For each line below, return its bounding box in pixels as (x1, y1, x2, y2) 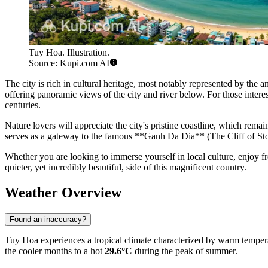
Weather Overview (5, 185, 121, 201)
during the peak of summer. (132, 246, 237, 257)
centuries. (5, 100, 41, 111)
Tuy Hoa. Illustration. (29, 47, 109, 58)
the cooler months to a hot (5, 246, 105, 257)
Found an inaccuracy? (10, 215, 86, 224)
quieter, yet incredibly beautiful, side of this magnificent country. (5, 162, 246, 173)
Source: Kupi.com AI (29, 58, 109, 69)
